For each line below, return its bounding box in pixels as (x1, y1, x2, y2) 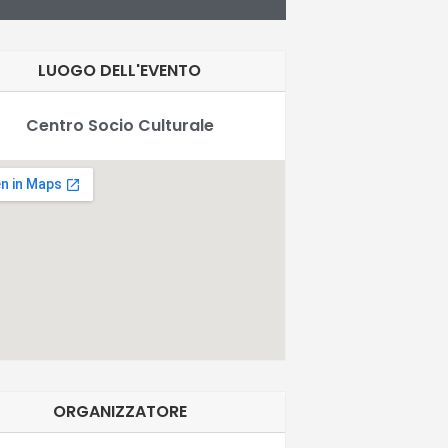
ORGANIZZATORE (52, 399, 187, 423)
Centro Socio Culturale (25, 113, 214, 137)
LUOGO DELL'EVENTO (38, 58, 202, 82)
